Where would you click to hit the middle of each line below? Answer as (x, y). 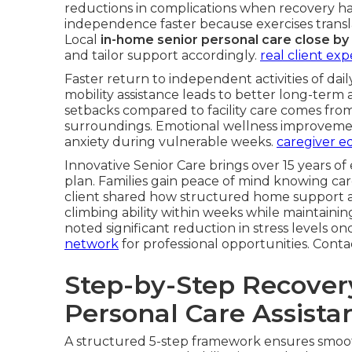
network (92, 244)
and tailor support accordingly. (162, 55)
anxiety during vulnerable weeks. (170, 142)
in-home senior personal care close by (225, 40)
